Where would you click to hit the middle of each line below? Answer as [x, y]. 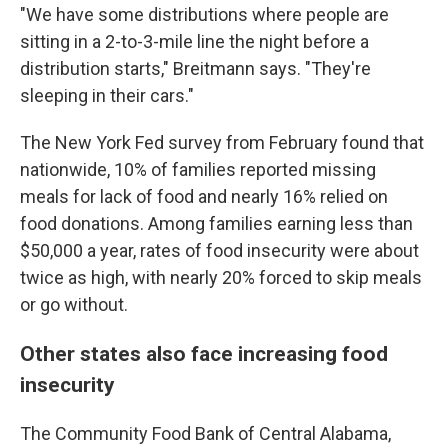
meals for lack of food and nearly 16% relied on [204, 196]
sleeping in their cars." [107, 95]
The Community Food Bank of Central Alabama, [205, 433]
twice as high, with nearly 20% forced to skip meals [221, 277]
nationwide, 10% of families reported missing [198, 169]
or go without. [74, 304]
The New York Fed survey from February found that [222, 142]
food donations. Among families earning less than [216, 223]
